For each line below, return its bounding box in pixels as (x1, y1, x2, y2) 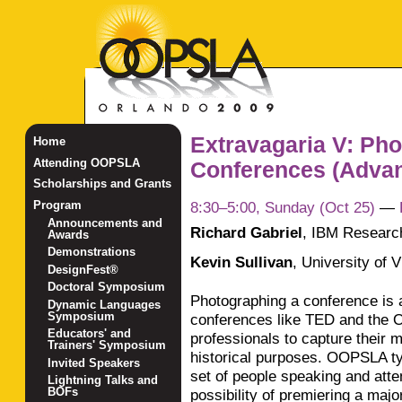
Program (32, 198, 82, 213)
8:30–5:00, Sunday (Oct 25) (189, 198, 375, 217)
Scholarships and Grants (32, 177, 171, 191)
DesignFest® (48, 262, 119, 276)
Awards (48, 227, 90, 241)
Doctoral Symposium (48, 280, 166, 294)
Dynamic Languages (48, 297, 162, 311)
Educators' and (48, 327, 132, 341)
